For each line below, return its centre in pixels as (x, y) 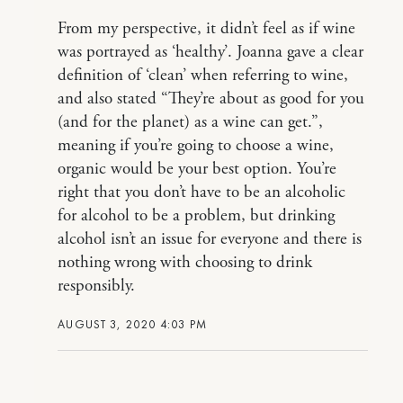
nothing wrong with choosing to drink (185, 263)
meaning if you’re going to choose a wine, (196, 146)
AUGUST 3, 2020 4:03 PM (133, 324)
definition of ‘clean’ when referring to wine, (203, 76)
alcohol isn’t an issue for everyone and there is (210, 239)
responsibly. (96, 286)
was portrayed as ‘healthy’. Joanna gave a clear (210, 52)
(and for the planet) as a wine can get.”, (190, 122)
